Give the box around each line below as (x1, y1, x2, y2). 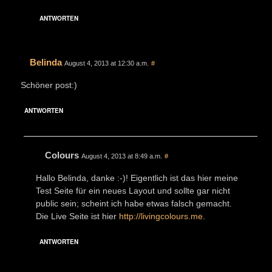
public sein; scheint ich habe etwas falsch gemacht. (36, 198, 232, 208)
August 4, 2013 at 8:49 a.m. (81, 152, 162, 160)
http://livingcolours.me (119, 211, 203, 221)
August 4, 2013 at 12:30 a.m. (64, 59, 149, 67)
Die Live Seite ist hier (36, 211, 119, 221)
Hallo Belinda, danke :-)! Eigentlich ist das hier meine (36, 172, 238, 183)
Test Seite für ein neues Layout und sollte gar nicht (36, 185, 230, 195)
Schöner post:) (21, 80, 77, 90)
